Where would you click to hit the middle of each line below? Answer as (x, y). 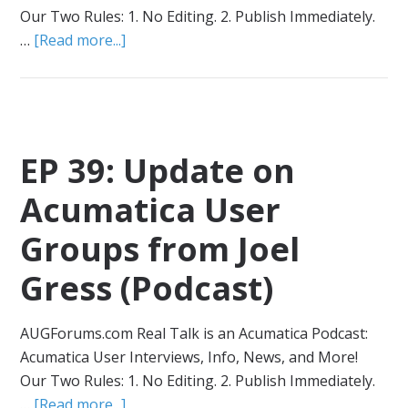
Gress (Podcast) (147, 288)
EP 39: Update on (158, 171)
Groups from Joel (160, 249)
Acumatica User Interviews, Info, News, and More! (189, 357)
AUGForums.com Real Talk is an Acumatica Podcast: (194, 333)
